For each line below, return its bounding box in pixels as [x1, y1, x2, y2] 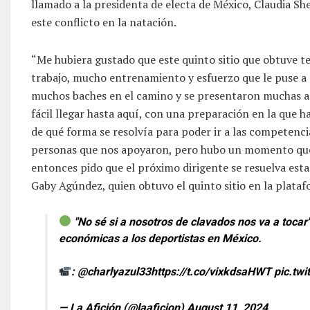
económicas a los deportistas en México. [59, 231, 262, 245]
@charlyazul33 [77, 264, 152, 278]
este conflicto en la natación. [31, 14, 176, 30]
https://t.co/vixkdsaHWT [151, 264, 272, 278]
